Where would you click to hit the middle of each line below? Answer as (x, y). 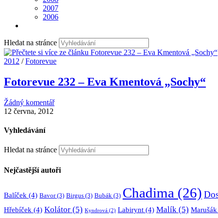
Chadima (148, 192)
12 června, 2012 (29, 111)
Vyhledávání (25, 130)
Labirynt (131, 209)
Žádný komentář (29, 102)
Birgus (75, 195)
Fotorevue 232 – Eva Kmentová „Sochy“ (105, 82)
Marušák (204, 209)
